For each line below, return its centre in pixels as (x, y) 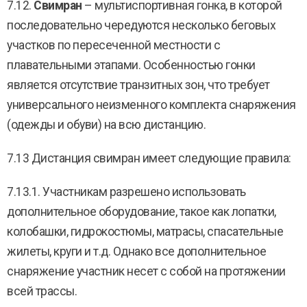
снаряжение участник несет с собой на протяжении (146, 271)
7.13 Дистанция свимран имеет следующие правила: (149, 158)
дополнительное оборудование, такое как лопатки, (142, 212)
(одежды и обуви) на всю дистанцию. (106, 125)
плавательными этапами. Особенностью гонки (131, 65)
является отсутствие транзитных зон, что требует (138, 85)
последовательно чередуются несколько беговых (141, 25)
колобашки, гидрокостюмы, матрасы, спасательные (145, 232)
